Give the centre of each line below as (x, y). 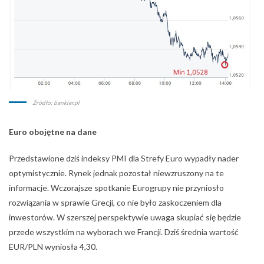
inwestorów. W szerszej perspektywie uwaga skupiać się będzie (125, 217)
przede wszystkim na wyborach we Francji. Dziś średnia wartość (124, 232)
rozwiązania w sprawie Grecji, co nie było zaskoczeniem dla (115, 203)
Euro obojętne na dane (53, 132)
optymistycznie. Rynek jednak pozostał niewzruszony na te (116, 173)
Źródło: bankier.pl (56, 103)
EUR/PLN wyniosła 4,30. (53, 247)
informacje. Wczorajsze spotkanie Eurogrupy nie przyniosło (116, 188)
